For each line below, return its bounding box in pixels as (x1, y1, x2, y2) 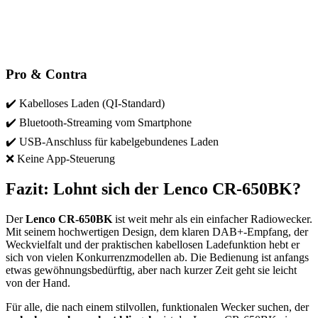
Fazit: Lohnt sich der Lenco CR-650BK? (6, 180, 301, 199)
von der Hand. (6, 277, 70, 290)
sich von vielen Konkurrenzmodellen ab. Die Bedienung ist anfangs (6, 251, 309, 264)
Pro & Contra (6, 66, 87, 82)
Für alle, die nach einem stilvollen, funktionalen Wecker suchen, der (6, 301, 309, 314)
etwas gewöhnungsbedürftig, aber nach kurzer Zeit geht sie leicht (6, 264, 297, 277)
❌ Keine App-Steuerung (6, 153, 115, 165)
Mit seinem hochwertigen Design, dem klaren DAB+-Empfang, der (6, 226, 308, 238)
